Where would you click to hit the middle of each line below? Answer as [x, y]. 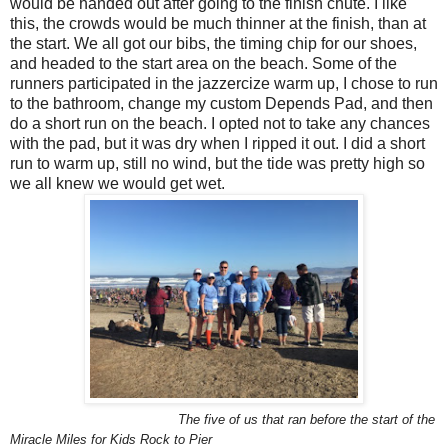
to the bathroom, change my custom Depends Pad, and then [221, 103]
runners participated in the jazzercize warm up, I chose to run [224, 83]
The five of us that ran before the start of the [224, 419]
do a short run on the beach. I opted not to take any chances [220, 123]
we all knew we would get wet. [117, 183]
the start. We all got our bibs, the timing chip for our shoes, [213, 43]
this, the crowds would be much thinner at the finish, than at [218, 23]
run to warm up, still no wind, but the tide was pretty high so [217, 163]
